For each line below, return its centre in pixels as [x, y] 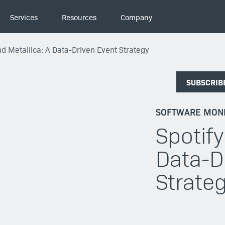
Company [137, 17]
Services [24, 17]
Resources [79, 17]
